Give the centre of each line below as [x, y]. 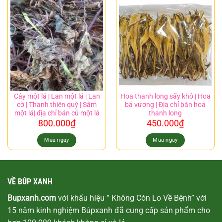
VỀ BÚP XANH [30, 181]
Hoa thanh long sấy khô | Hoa [165, 96]
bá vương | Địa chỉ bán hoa [165, 104]
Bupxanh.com [32, 198]
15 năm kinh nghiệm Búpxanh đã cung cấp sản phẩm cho [109, 210]
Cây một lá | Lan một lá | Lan [57, 96]
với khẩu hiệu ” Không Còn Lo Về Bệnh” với [131, 198]
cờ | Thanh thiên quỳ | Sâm [57, 104]
